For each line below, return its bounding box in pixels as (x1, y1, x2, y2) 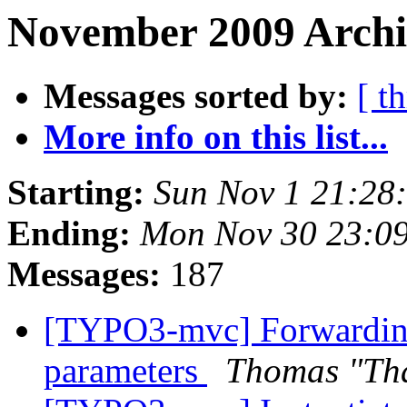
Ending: (7, 213, 131, 253)
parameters (44, 351, 207, 391)
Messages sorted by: (44, 76, 348, 116)
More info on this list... (44, 117, 388, 157)
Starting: (7, 173, 144, 213)
